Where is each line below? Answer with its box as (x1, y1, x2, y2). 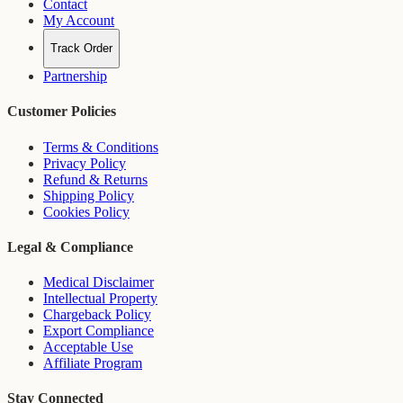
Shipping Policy (43, 187, 134, 203)
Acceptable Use (43, 339, 133, 355)
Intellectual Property (43, 291, 157, 307)
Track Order (50, 41, 112, 56)
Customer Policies (7, 103, 116, 120)
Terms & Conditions (43, 139, 158, 155)
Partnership (43, 67, 107, 84)
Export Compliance (43, 323, 154, 339)
